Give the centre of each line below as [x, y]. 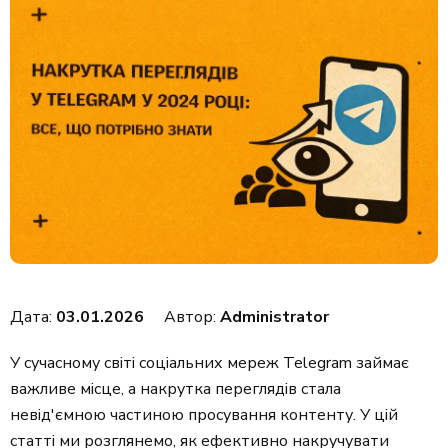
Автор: [192, 317]
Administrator [274, 317]
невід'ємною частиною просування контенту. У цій [204, 415]
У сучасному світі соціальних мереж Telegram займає [209, 363]
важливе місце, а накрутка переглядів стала [175, 389]
